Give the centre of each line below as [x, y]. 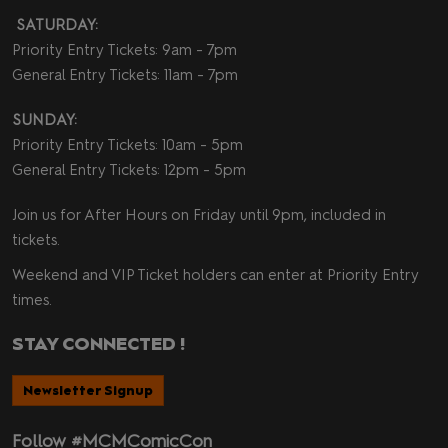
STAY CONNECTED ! [98, 344]
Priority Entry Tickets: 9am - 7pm [124, 50]
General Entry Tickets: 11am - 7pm [125, 75]
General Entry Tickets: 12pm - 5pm [129, 170]
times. [32, 300]
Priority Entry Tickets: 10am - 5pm [127, 145]
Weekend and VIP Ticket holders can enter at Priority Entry [215, 275]
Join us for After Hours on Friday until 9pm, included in [199, 215]
